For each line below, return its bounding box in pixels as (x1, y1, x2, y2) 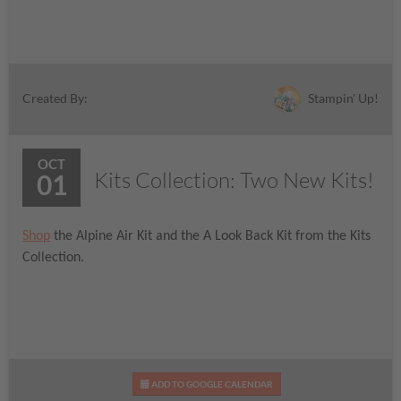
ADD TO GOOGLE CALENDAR (149, 378, 273, 389)
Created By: (22, 90, 88, 107)
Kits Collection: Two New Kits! (94, 166, 374, 194)
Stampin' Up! (305, 90, 379, 106)
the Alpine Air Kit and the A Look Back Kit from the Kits (50, 229, 371, 244)
